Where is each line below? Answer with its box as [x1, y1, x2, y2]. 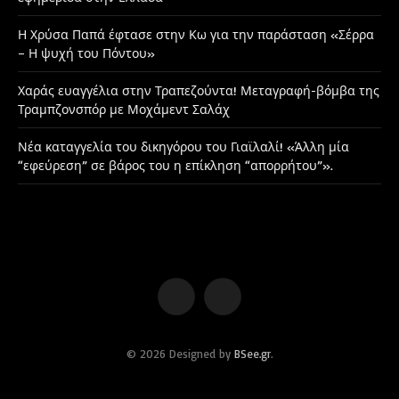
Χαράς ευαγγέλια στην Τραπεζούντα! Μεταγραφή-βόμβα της [18, 82, 379, 98]
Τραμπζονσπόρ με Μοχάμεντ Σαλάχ [18, 101, 230, 117]
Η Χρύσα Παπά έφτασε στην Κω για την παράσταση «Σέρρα [18, 26, 374, 42]
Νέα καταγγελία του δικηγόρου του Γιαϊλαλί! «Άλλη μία [18, 138, 349, 154]
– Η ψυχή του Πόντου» [18, 45, 155, 61]
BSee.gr [234, 346, 271, 361]
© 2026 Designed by [126, 346, 234, 361]
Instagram [221, 296, 270, 311]
